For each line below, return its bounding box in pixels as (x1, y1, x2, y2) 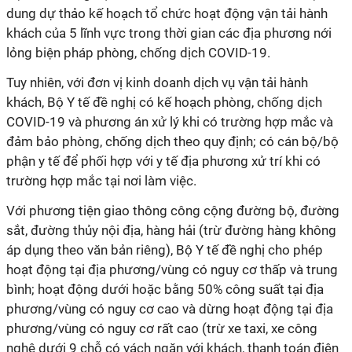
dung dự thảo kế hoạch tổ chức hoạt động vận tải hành (6, 5, 328, 21)
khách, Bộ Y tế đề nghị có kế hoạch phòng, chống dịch (6, 94, 322, 110)
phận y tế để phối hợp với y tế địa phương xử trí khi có (6, 153, 321, 169)
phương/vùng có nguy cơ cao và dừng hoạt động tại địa (6, 301, 333, 317)
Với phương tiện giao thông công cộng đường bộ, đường (6, 203, 339, 218)
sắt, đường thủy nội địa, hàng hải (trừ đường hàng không (6, 222, 336, 238)
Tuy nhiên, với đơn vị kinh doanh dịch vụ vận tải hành (6, 75, 308, 90)
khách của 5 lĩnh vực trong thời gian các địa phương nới (6, 25, 332, 41)
